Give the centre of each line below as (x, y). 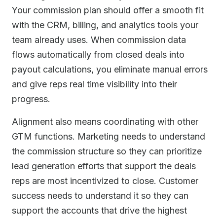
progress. (31, 99)
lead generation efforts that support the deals (104, 166)
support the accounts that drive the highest (99, 210)
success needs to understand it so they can (100, 196)
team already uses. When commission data (99, 40)
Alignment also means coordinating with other (105, 122)
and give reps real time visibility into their (94, 84)
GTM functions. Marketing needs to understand (109, 136)
